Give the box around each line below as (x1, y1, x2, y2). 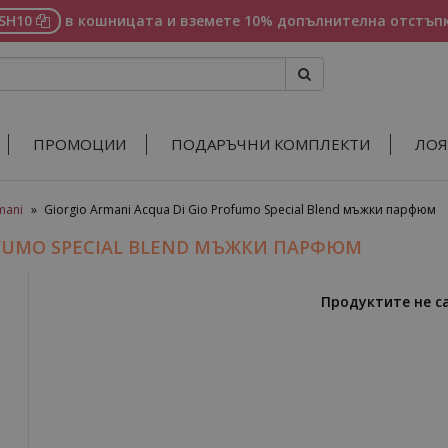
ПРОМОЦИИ (33, 134, 126, 154)
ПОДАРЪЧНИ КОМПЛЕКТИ (171, 134, 370, 154)
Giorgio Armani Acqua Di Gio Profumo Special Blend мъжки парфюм (44, 201, 436, 218)
